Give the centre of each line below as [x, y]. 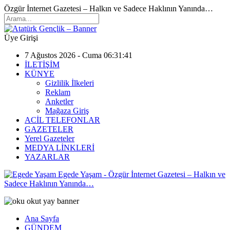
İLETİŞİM [42, 64]
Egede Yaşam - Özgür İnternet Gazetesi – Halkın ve [142, 174]
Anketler [59, 101]
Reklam [58, 92]
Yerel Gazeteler [50, 138]
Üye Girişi [21, 38]
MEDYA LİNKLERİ [60, 148]
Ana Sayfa [42, 218]
